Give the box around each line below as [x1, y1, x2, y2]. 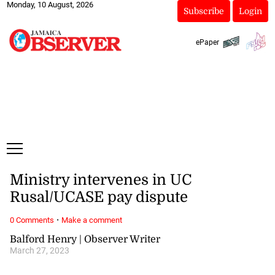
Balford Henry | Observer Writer [9, 233, 160, 245]
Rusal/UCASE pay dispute [9, 188, 188, 206]
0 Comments [9, 215, 54, 225]
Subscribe [183, 6, 224, 16]
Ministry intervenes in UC [9, 171, 192, 189]
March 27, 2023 [9, 245, 69, 256]
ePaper [195, 37, 219, 47]
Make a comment [61, 215, 122, 225]
